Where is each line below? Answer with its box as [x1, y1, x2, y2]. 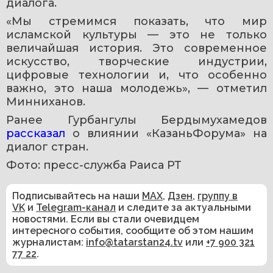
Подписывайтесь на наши [12, 190, 142, 202]
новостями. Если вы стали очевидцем [12, 213, 199, 225]
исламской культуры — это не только [6, 27, 267, 41]
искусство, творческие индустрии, [6, 54, 267, 68]
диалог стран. [6, 140, 91, 154]
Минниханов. [6, 94, 85, 108]
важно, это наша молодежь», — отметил [6, 81, 267, 95]
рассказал [6, 126, 73, 140]
